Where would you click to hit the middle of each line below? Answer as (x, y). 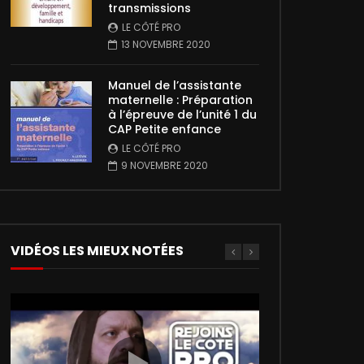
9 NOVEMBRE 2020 (165, 165)
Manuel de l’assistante (175, 85)
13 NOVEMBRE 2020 (166, 44)
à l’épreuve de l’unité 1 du (182, 115)
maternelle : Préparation (180, 100)
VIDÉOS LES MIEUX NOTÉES (97, 251)
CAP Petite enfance (165, 129)
